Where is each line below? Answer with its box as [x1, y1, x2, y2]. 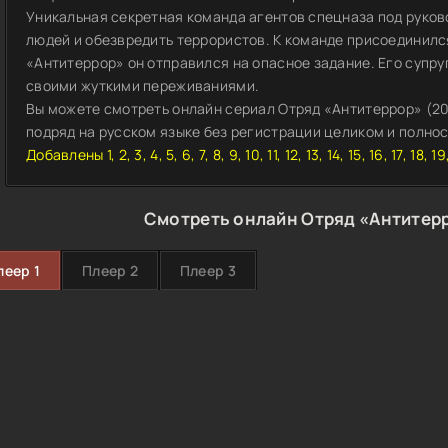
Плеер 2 [81, 261, 138, 280]
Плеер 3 [179, 261, 236, 280]
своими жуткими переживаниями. [26, 76, 260, 95]
